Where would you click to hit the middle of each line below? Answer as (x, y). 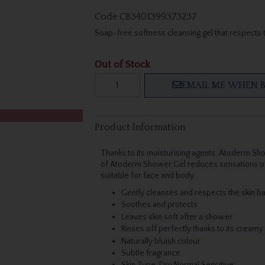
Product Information (140, 127)
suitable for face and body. (148, 176)
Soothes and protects (159, 205)
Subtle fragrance (151, 253)
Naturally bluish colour (161, 241)
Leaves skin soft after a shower (177, 217)
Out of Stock (122, 64)
